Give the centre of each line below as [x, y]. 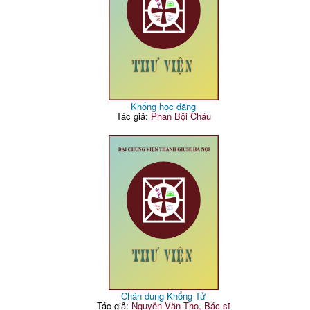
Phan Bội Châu [181, 116]
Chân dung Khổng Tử [164, 296]
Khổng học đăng [164, 107]
